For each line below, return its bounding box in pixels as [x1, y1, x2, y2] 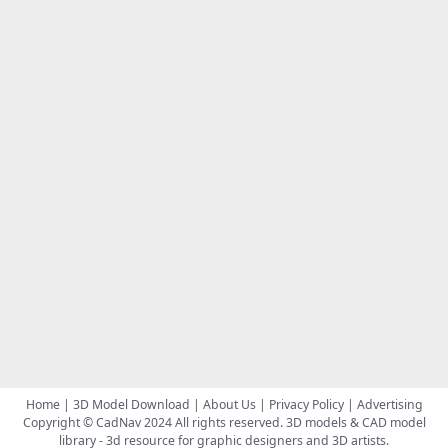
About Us [202, 395, 256, 413]
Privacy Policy [268, 395, 344, 413]
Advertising [356, 395, 423, 413]
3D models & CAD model [285, 413, 426, 431]
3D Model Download [72, 395, 190, 413]
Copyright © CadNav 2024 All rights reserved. [22, 413, 286, 431]
